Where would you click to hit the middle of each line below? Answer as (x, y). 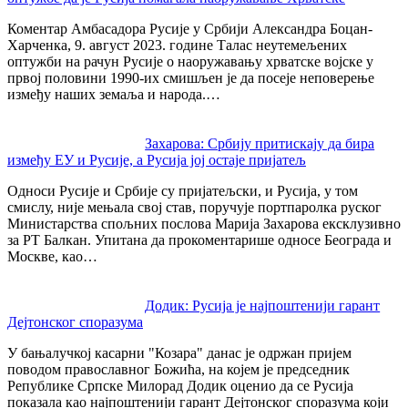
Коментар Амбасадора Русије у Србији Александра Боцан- (190, 29)
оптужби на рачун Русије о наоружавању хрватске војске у (190, 62)
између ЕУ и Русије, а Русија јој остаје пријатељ (157, 160)
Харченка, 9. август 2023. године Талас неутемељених (177, 46)
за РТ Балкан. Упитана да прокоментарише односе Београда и (199, 240)
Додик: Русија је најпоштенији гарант (263, 306)
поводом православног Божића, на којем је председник (178, 370)
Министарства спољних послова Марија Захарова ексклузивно (204, 224)
